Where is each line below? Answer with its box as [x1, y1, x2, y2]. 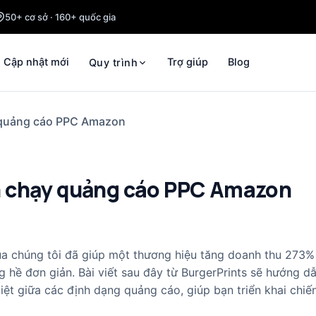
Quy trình [89, 56, 138, 69]
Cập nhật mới [4, 56, 70, 68]
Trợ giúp [166, 56, 208, 68]
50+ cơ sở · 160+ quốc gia [5, 11, 116, 23]
